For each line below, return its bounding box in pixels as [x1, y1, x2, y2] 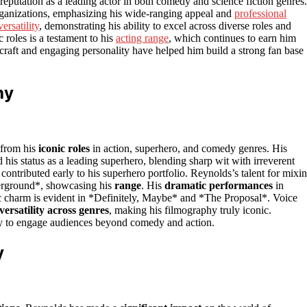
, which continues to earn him [169, 32, 296, 44]
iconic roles [38, 142, 90, 154]
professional [234, 7, 286, 19]
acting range [116, 32, 169, 44]
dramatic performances [164, 179, 273, 191]
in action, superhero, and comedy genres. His [90, 142, 287, 154]
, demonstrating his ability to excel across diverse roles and [39, 19, 291, 32]
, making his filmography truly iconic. [109, 204, 271, 216]
